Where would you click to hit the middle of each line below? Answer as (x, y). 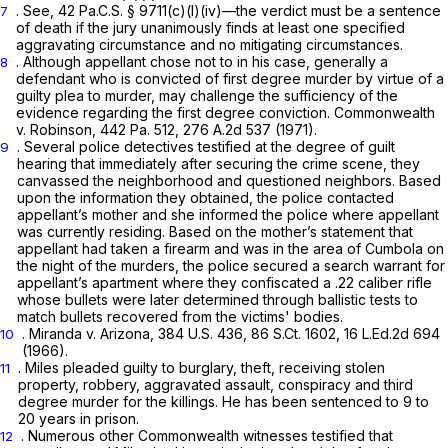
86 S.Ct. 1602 (293, 333)
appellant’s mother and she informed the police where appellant (228, 214)
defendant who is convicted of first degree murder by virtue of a (230, 78)
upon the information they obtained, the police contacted (205, 197)
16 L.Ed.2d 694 (392, 333)
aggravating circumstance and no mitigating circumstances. (209, 44)
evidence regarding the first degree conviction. (175, 112)
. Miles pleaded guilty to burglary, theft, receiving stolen (201, 367)
